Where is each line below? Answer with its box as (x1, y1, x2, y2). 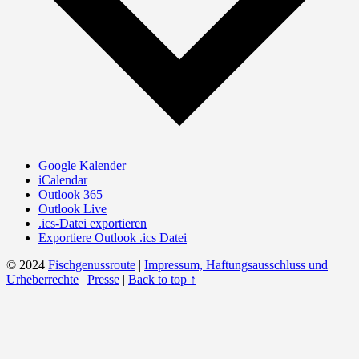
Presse (87, 272, 119, 287)
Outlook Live (38, 202, 107, 216)
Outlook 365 (38, 188, 103, 202)
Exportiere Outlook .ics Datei (38, 231, 187, 245)
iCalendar (38, 173, 87, 188)
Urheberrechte (6, 272, 79, 287)
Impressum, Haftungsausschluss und (144, 258, 328, 272)
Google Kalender (38, 159, 126, 173)
